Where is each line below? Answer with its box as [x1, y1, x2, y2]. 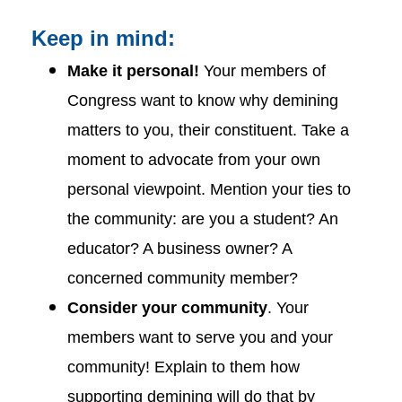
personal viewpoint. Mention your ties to [67, 180, 351, 198]
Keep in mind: [31, 26, 175, 50]
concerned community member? [67, 269, 298, 287]
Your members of [199, 62, 326, 80]
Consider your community [67, 299, 267, 317]
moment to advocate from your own [67, 151, 320, 169]
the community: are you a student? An [67, 210, 338, 228]
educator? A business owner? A [67, 240, 292, 258]
